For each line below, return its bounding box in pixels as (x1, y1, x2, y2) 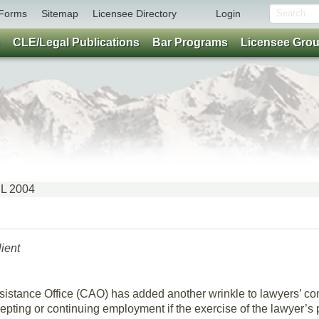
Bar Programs (152, 36, 228, 48)
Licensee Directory (93, 8, 177, 19)
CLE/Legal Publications (13, 36, 140, 48)
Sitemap (41, 8, 78, 19)
